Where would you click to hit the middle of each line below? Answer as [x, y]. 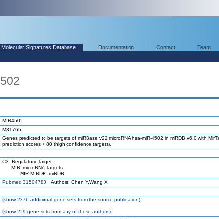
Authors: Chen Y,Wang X [77, 182]
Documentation [116, 47]
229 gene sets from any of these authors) [63, 211]
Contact [166, 47]
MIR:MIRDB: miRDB [33, 173]
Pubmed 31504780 [24, 182]
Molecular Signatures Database [39, 47]
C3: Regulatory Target [27, 162]
